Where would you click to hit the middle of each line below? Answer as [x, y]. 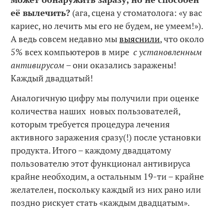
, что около [182, 39]
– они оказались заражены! [121, 65]
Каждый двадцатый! [52, 78]
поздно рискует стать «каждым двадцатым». [101, 202]
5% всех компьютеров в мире [72, 52]
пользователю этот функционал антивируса [101, 163]
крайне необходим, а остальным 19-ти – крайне [108, 176]
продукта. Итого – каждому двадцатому [91, 150]
